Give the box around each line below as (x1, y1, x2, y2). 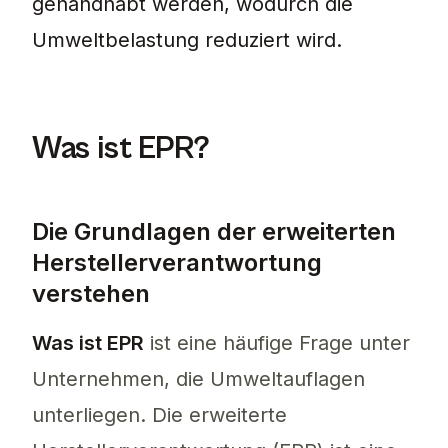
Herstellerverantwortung (32, 248, 322, 278)
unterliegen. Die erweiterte (32, 403, 287, 428)
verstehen (32, 279, 150, 309)
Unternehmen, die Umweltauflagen (32, 367, 365, 392)
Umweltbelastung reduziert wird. (32, 28, 342, 53)
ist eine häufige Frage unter (144, 331, 410, 356)
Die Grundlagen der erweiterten (32, 217, 396, 247)
